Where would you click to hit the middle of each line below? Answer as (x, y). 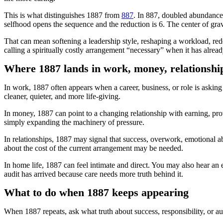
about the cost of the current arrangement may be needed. (94, 148)
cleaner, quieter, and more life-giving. (62, 96)
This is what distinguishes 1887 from (63, 15)
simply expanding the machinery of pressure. (74, 122)
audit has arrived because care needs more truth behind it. (94, 174)
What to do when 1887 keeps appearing (96, 193)
